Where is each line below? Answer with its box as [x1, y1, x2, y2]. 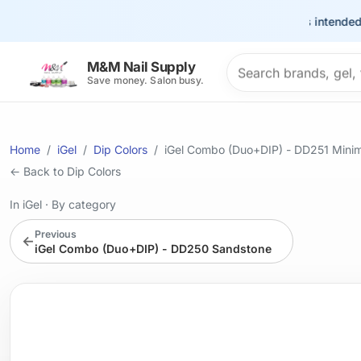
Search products [226, 55, 326, 72]
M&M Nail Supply [87, 59, 196, 76]
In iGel [10, 197, 45, 211]
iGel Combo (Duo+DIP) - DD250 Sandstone [34, 241, 272, 255]
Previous [34, 227, 77, 240]
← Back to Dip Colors [10, 164, 121, 178]
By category [52, 197, 116, 211]
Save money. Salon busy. [87, 74, 204, 87]
